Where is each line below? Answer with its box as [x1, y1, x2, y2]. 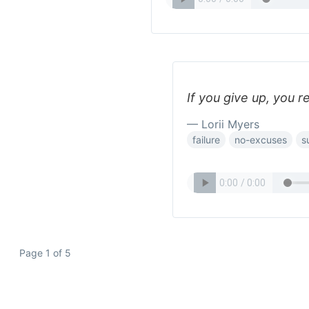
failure [192, 134, 220, 146]
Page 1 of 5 [19, 246, 71, 259]
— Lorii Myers [186, 117, 259, 131]
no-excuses [234, 134, 287, 146]
